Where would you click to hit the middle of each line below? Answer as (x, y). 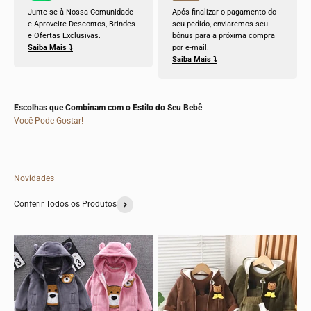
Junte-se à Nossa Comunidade (81, 12)
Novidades (34, 178)
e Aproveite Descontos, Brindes (82, 24)
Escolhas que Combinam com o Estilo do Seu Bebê (108, 107)
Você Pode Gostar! (49, 120)
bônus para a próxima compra (224, 35)
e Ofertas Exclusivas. (64, 35)
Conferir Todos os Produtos (65, 204)
